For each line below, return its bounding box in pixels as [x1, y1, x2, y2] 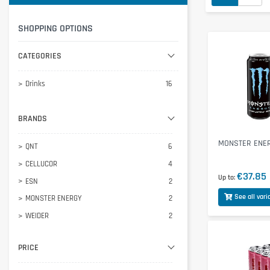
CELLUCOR [25, 159, 57, 169]
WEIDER [25, 210, 49, 221]
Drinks [25, 79, 45, 89]
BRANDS [18, 113, 47, 125]
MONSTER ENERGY [25, 193, 82, 204]
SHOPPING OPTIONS [18, 22, 93, 36]
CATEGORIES [18, 51, 61, 62]
